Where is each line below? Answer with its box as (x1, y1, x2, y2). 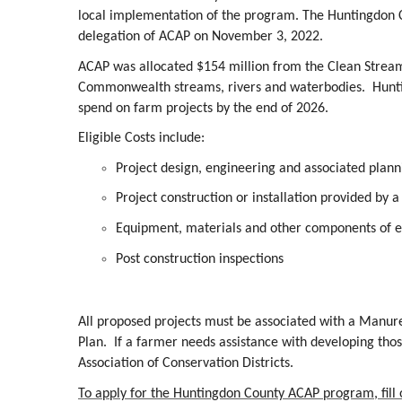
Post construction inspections (116, 251, 284, 267)
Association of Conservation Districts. (78, 356, 293, 371)
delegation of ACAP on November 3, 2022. (78, 29, 323, 44)
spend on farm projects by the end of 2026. (78, 100, 328, 116)
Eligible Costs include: (78, 131, 205, 146)
